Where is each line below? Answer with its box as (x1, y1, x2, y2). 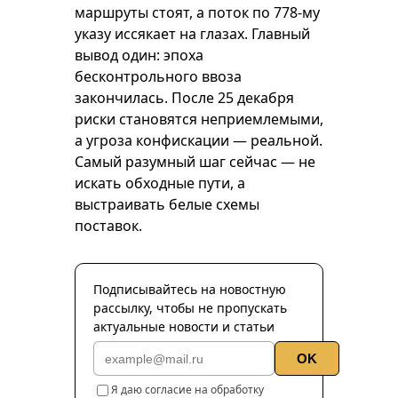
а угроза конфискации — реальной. (75, 131, 322, 150)
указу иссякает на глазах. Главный (75, 24, 310, 44)
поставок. (75, 216, 142, 235)
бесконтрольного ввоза (75, 67, 242, 86)
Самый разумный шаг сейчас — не (75, 152, 315, 171)
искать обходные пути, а (75, 173, 245, 193)
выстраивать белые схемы (75, 195, 259, 214)
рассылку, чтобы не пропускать (93, 299, 287, 316)
